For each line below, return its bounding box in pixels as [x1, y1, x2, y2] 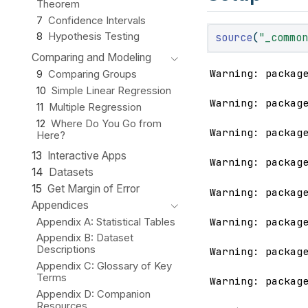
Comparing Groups [48, 68, 137, 81]
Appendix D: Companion [36, 288, 151, 301]
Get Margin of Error [47, 182, 140, 196]
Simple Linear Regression [52, 84, 172, 97]
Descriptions [36, 243, 96, 256]
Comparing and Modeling [31, 51, 151, 65]
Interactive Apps [47, 149, 126, 163]
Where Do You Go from [51, 117, 162, 130]
